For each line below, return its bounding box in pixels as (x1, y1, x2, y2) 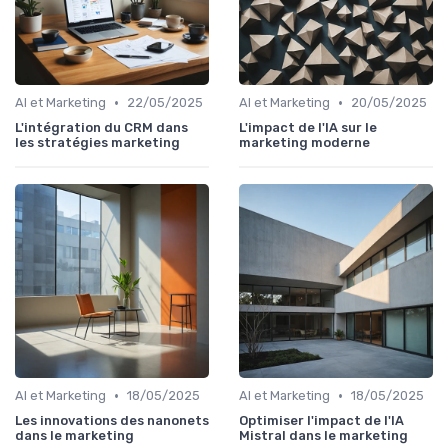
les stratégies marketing (15, 135, 180, 151)
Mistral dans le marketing (239, 428, 408, 444)
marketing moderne (239, 135, 370, 151)
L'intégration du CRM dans (15, 120, 188, 136)
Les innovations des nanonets (15, 413, 209, 429)
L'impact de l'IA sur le (239, 120, 377, 136)
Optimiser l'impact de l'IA (239, 413, 404, 429)
